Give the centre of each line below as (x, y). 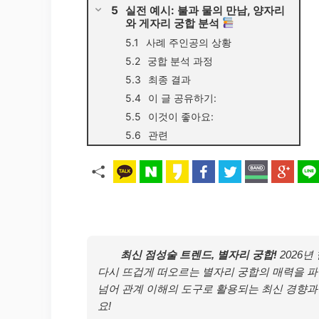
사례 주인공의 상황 (189, 43)
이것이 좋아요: (181, 117)
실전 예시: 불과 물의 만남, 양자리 (205, 11)
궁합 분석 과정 (180, 61)
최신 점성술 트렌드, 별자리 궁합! (199, 255)
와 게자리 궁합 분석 (174, 23)
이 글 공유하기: (182, 98)
